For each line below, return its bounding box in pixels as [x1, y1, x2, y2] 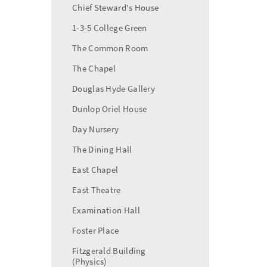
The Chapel [72, 63, 116, 74]
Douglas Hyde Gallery [72, 83, 155, 94]
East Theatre [72, 184, 121, 195]
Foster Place [72, 225, 119, 236]
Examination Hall [72, 204, 140, 216]
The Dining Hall [72, 144, 132, 155]
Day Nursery [72, 123, 119, 135]
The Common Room [72, 42, 148, 54]
